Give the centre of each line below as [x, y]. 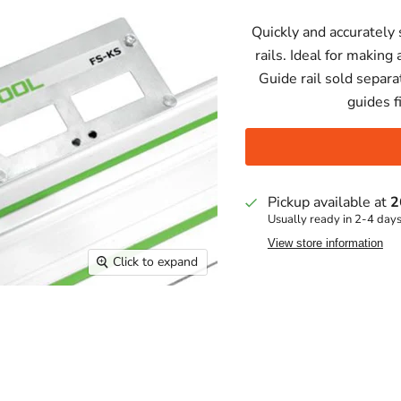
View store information [325, 243]
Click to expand [155, 261]
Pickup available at [328, 202]
